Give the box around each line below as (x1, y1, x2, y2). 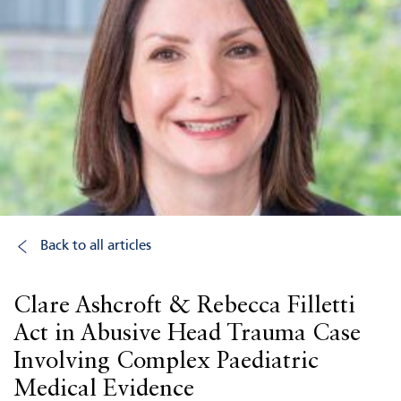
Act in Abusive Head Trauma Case (13, 322, 361, 346)
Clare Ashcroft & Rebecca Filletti (13, 294, 355, 318)
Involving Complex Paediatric (13, 350, 319, 373)
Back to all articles (40, 239, 151, 253)
